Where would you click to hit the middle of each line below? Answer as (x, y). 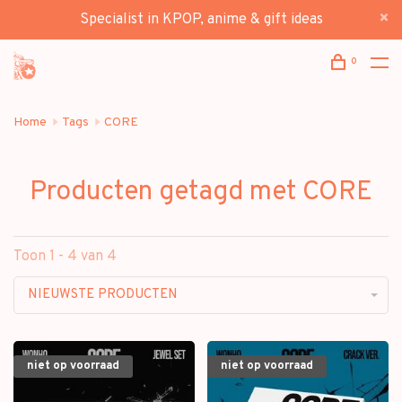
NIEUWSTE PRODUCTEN (103, 295)
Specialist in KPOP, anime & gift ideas (201, 20)
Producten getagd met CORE (201, 192)
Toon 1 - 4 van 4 (65, 257)
